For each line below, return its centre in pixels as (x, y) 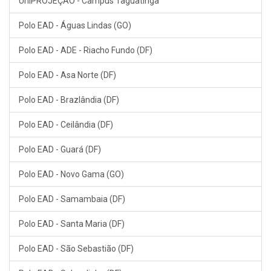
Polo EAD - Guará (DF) (60, 149)
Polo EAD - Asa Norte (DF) (67, 75)
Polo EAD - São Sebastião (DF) (76, 248)
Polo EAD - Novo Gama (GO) (71, 174)
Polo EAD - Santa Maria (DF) (72, 224)
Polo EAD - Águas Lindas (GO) (75, 25)
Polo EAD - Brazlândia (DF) (69, 100)
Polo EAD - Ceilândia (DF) (66, 124)
